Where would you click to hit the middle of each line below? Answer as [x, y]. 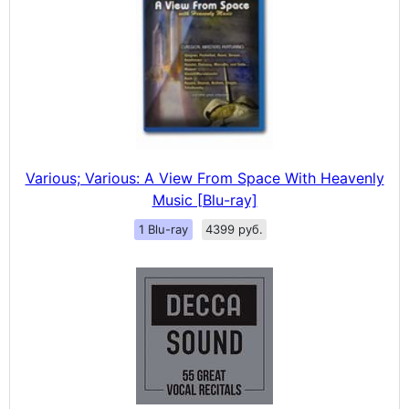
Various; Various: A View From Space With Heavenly [204, 178]
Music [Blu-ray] [204, 199]
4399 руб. [234, 229]
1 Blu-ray [163, 229]
